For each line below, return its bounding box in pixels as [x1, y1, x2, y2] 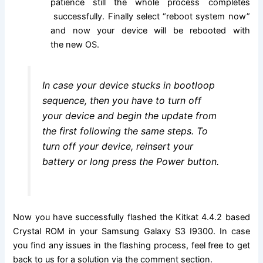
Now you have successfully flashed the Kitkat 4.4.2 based [13, 211, 250, 222]
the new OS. [50, 39, 100, 50]
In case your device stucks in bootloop [42, 79, 215, 91]
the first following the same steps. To [42, 124, 208, 137]
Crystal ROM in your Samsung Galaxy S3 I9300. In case [13, 225, 250, 237]
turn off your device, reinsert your [42, 140, 193, 152]
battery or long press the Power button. [42, 155, 219, 167]
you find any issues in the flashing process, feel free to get [13, 240, 250, 251]
